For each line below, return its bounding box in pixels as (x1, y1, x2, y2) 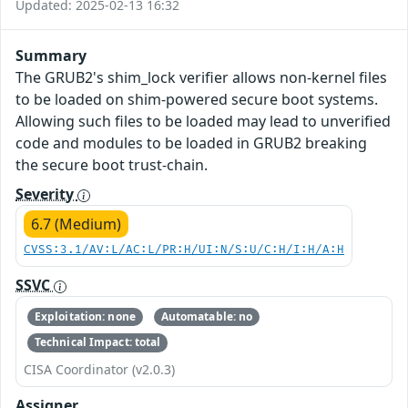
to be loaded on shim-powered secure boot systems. (15, 88, 378, 109)
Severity (15, 183, 77, 204)
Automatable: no (160, 309, 253, 325)
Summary (15, 45, 87, 66)
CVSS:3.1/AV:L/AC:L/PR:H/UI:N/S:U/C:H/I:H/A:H (24, 242, 344, 257)
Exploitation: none (34, 309, 136, 325)
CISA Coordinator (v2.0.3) (24, 360, 175, 378)
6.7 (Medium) (31, 213, 121, 234)
